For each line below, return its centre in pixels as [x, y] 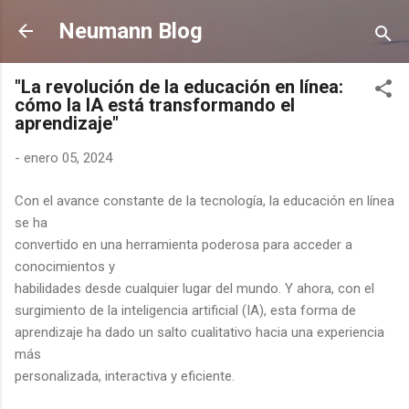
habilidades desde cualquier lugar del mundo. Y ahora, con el [194, 288]
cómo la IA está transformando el [155, 105]
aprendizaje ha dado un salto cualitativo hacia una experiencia [199, 332]
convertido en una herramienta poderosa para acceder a [184, 244]
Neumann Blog [131, 31]
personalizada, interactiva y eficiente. [125, 376]
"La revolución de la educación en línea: [179, 87]
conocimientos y [65, 266]
